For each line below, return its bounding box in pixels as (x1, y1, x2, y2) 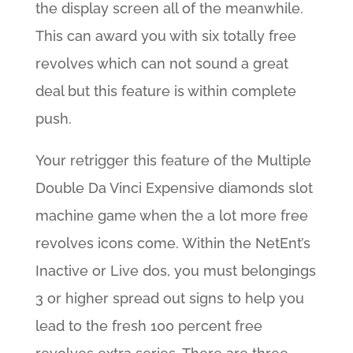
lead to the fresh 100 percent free (35, 318, 262, 335)
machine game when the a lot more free (35, 207, 308, 225)
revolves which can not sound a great (35, 55, 288, 72)
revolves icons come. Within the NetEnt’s (35, 235, 310, 252)
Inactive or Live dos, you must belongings (35, 262, 316, 280)
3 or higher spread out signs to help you (35, 290, 304, 307)
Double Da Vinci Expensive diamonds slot (35, 180, 313, 197)
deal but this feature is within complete (35, 83, 296, 100)
